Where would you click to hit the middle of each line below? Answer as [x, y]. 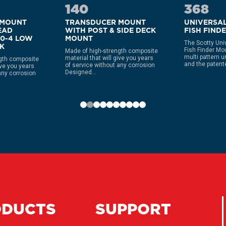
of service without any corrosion [110, 65]
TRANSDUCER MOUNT [105, 22]
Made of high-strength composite [111, 51]
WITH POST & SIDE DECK [110, 30]
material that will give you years [109, 58]
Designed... [81, 72]
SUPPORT [133, 209]
